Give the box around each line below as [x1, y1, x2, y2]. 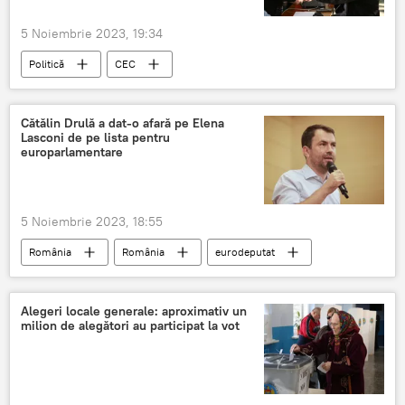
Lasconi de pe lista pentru [21, 128, 170, 146]
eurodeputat [215, 245, 275, 259]
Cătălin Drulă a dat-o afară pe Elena [21, 114, 224, 131]
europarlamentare [21, 143, 123, 160]
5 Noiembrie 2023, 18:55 [21, 213, 163, 231]
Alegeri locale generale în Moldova [29, 83, 194, 98]
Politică [29, 56, 64, 71]
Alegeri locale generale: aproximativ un [21, 303, 247, 320]
